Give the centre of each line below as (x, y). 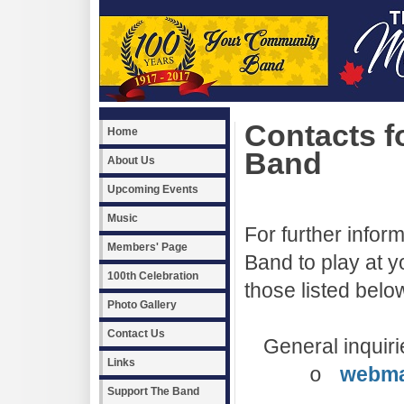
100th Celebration (153, 276)
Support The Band (153, 391)
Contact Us (136, 334)
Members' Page (147, 247)
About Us (131, 161)
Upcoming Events (153, 189)
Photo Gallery (142, 305)
